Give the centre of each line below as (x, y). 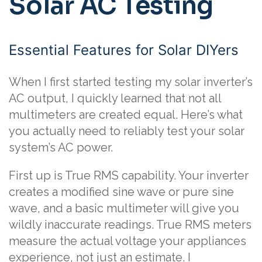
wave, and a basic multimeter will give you (124, 208)
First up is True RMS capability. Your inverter (129, 175)
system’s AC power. (61, 147)
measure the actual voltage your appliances (127, 241)
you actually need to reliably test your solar (127, 131)
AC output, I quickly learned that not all (115, 98)
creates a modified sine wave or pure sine (121, 192)
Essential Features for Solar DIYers (124, 50)
